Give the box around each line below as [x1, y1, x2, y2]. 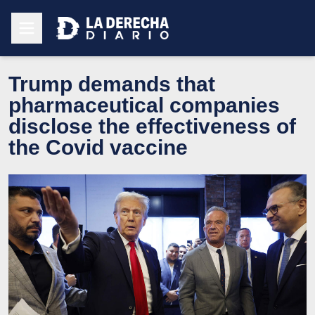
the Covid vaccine [8, 135, 188, 159]
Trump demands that [8, 72, 215, 96]
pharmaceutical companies [8, 93, 280, 117]
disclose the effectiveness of [8, 114, 296, 138]
